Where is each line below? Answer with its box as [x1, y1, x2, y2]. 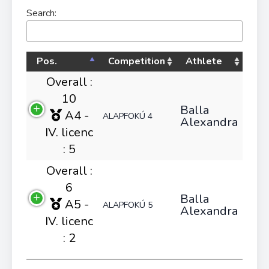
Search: [26, 7, 56, 20]
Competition [108, 55, 165, 68]
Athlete [186, 55, 222, 68]
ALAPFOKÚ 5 [103, 199, 153, 211]
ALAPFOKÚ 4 [103, 110, 153, 122]
